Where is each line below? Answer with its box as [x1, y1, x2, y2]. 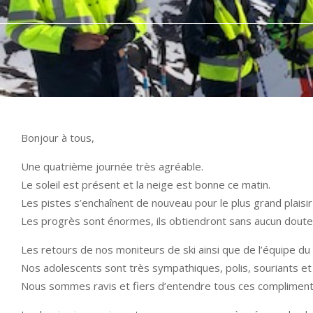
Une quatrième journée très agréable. [21, 159, 203, 173]
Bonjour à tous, [21, 131, 94, 145]
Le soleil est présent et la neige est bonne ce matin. [21, 177, 270, 191]
